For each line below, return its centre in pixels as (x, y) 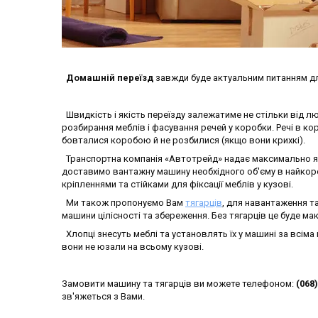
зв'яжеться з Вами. (103, 297)
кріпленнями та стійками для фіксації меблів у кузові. (177, 185)
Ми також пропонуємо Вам (124, 203)
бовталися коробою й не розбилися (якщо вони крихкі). (183, 141)
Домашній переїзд (108, 78)
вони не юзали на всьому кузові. (133, 247)
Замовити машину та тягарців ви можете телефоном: (178, 284)
